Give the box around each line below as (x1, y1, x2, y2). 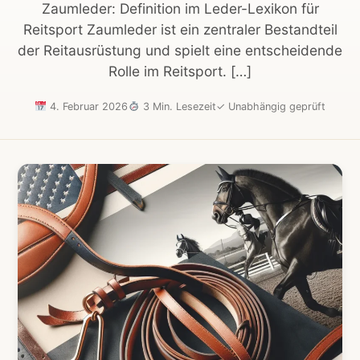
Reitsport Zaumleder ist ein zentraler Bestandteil (22, 20, 337, 38)
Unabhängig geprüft (224, 100, 325, 113)
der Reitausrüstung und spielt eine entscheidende (18, 41, 342, 59)
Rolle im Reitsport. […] (108, 62, 252, 80)
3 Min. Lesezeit (139, 100, 216, 113)
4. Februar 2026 (47, 100, 128, 113)
